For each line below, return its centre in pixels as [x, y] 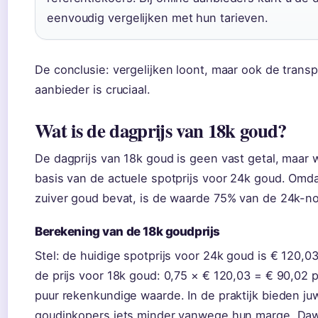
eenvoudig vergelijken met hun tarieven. [158, 17]
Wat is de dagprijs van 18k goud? [161, 130]
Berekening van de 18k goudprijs [127, 231]
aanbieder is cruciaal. [93, 89]
